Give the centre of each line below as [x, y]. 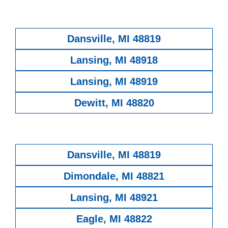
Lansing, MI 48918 [114, 60]
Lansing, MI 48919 [114, 81]
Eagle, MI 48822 [114, 219]
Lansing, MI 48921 [114, 197]
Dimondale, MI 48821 [114, 176]
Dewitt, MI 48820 [114, 103]
